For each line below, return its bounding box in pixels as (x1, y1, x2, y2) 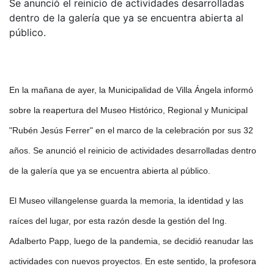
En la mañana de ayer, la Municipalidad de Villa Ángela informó (9, 85, 253, 95)
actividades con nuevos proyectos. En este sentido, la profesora (9, 256, 256, 267)
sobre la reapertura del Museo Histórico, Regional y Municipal (9, 105, 248, 116)
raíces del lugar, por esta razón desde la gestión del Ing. (9, 216, 227, 226)
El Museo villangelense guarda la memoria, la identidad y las (9, 196, 243, 206)
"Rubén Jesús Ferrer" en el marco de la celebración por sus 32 (9, 125, 253, 136)
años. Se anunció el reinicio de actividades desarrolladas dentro (9, 146, 256, 156)
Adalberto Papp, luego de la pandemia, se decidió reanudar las (9, 236, 253, 246)
